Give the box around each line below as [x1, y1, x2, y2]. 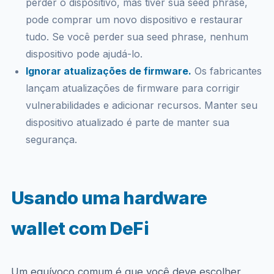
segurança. [25, 133, 77, 146]
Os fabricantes [191, 65, 262, 77]
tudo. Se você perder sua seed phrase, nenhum [25, 31, 248, 43]
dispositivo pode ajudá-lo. [25, 48, 143, 60]
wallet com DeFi [10, 217, 149, 239]
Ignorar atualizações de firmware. [25, 65, 191, 77]
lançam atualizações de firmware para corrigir [25, 82, 240, 94]
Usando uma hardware [10, 187, 207, 209]
